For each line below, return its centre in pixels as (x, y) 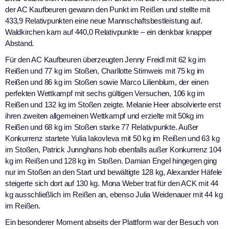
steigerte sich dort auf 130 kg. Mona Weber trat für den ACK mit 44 (112, 183)
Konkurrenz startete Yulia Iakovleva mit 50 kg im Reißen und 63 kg (112, 138)
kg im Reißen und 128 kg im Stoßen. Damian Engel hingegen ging (111, 161)
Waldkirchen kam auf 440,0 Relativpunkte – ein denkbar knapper (109, 32)
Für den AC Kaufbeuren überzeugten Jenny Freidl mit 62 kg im (106, 59)
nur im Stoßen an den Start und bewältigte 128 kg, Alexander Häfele (114, 172)
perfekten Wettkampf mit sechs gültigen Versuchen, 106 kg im (105, 93)
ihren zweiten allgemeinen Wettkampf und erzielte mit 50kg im (105, 116)
